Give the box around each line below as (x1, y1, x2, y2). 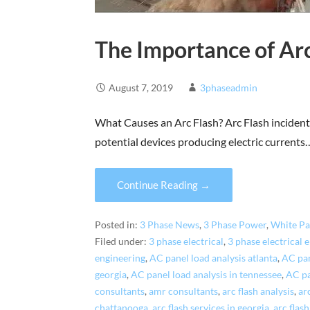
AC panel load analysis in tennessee (131, 268, 282, 280)
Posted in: (95, 219, 140, 230)
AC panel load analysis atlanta (149, 252, 278, 264)
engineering (95, 252, 146, 264)
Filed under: (95, 235, 149, 247)
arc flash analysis (222, 285, 295, 297)
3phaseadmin (200, 81, 258, 93)
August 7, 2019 (109, 81, 174, 93)
